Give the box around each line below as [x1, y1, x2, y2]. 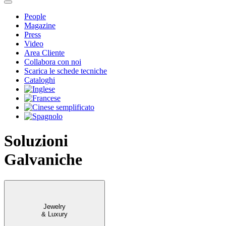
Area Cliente [24, 48, 65, 57]
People [24, 12, 46, 21]
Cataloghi [24, 76, 55, 84]
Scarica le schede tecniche [24, 67, 107, 75]
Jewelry [43, 202, 66, 210]
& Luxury [41, 210, 68, 218]
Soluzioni [4, 132, 68, 150]
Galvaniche [4, 150, 82, 169]
